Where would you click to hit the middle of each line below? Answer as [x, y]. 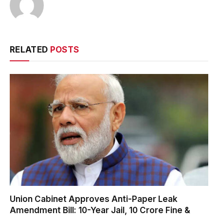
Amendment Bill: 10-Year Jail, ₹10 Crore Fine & [100, 210]
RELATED [30, 50]
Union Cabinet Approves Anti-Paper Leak [94, 199]
